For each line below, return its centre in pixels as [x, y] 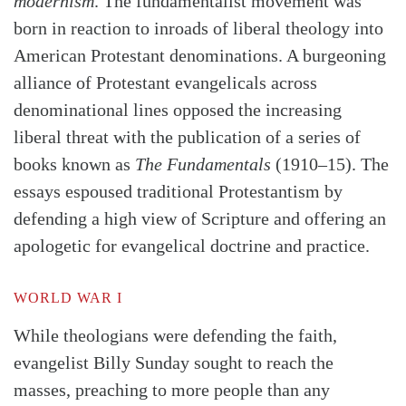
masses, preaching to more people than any [172, 390]
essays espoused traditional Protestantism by [178, 192]
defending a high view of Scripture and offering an [200, 219]
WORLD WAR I [68, 298]
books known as [74, 164]
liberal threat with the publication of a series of [187, 137]
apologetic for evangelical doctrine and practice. [192, 246]
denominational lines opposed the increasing [178, 110]
